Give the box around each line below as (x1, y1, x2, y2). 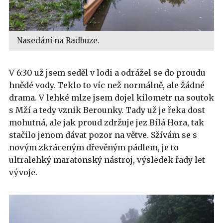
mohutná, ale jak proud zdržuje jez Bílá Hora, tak (9, 117, 204, 127)
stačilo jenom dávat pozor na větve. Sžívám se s (9, 129, 197, 140)
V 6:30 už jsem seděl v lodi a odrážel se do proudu (9, 67, 206, 78)
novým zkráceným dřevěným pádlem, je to (9, 142, 179, 152)
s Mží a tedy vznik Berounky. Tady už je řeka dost (9, 105, 205, 115)
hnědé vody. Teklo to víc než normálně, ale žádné (9, 80, 205, 90)
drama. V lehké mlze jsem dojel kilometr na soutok (9, 92, 214, 103)
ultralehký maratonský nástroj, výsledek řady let (9, 154, 205, 165)
